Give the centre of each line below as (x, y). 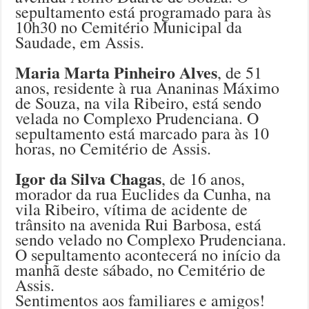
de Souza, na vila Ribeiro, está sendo (139, 103)
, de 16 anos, (203, 179)
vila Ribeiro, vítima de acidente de (132, 209)
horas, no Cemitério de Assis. (113, 149)
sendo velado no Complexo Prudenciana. (151, 240)
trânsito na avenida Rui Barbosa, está (139, 225)
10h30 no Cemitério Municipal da (129, 27)
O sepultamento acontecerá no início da (148, 255)
